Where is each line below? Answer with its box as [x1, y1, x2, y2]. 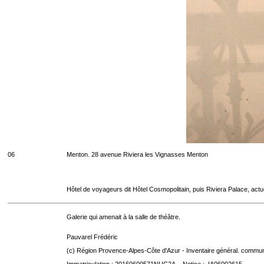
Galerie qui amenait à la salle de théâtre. [67, 213, 180, 220]
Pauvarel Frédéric [67, 233, 118, 240]
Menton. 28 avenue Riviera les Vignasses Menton [67, 151, 208, 158]
